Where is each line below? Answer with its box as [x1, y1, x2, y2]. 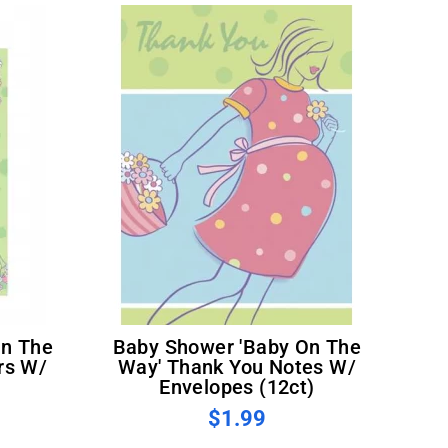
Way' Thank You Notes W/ [117, 354, 357, 379]
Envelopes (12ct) [159, 374, 315, 399]
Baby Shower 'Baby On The [112, 334, 127, 359]
